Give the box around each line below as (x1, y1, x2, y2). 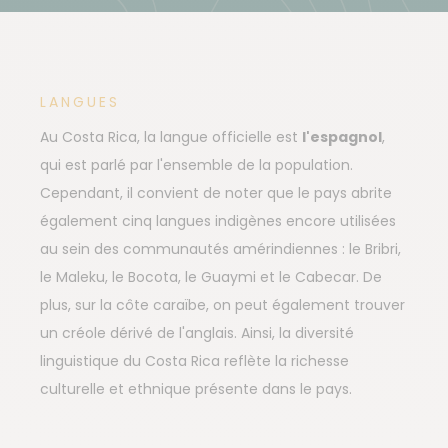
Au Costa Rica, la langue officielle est (40, 127, 302, 148)
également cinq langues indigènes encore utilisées (40, 211, 396, 232)
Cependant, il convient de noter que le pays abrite (40, 183, 392, 204)
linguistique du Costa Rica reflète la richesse (40, 351, 349, 372)
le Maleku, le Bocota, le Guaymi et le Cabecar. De (40, 267, 382, 288)
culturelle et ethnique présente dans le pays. (40, 379, 352, 400)
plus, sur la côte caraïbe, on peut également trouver (40, 295, 405, 316)
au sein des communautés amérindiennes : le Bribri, (40, 239, 401, 260)
